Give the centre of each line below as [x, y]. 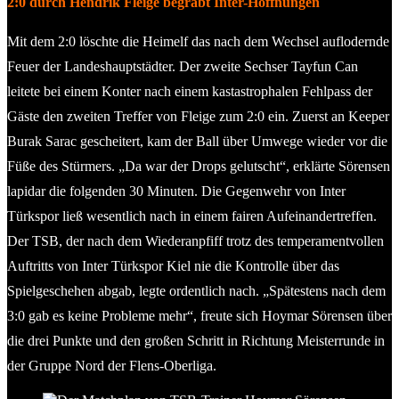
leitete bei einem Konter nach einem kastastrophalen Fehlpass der [190, 91]
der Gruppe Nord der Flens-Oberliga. [112, 365]
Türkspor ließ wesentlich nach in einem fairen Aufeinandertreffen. [192, 216]
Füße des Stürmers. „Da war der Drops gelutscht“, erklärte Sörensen [199, 166]
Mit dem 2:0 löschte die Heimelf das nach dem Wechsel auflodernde [198, 41]
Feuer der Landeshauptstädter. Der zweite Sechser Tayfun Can [183, 66]
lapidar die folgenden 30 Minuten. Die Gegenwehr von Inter [176, 191]
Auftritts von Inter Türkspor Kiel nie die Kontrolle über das [173, 265]
